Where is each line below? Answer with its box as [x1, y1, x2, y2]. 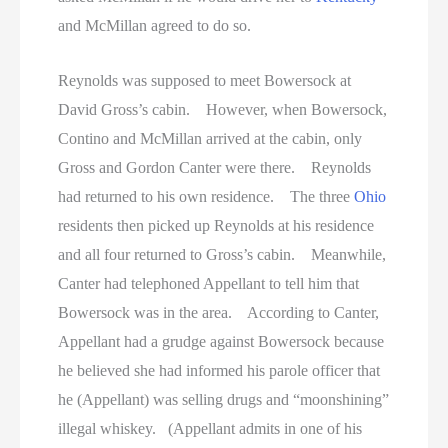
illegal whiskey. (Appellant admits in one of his [58, 419, 363, 437]
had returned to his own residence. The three [58, 187, 355, 205]
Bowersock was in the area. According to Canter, [58, 303, 380, 321]
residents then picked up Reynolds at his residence [58, 216, 375, 234]
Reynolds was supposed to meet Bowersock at [58, 71, 352, 89]
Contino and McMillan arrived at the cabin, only [58, 129, 363, 147]
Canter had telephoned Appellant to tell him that [58, 274, 360, 292]
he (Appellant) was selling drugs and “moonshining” [58, 390, 390, 408]
